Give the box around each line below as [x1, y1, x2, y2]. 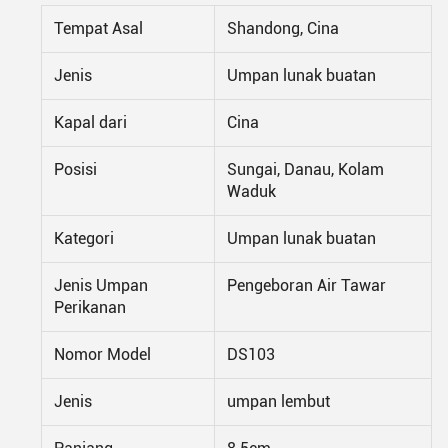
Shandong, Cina [227, 18, 339, 38]
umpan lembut [227, 391, 330, 411]
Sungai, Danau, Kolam [227, 159, 384, 179]
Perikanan [54, 297, 126, 317]
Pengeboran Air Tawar [227, 275, 386, 295]
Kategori [54, 228, 114, 248]
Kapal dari [54, 112, 127, 132]
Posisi [54, 159, 97, 179]
